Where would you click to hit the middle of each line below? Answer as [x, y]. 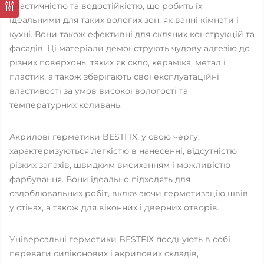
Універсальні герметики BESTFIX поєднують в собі [120, 239]
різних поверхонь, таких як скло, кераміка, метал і [118, 62]
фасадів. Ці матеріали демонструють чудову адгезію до [130, 48]
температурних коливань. [66, 105]
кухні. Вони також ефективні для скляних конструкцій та [132, 34]
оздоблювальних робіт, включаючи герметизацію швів [129, 193]
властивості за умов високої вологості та [99, 91]
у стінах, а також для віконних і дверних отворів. [114, 207]
